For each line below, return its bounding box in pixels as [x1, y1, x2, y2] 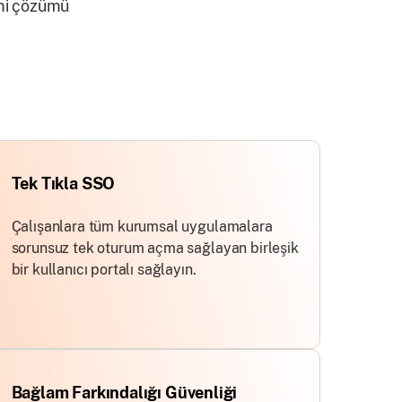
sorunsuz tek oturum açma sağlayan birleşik [11, 240, 299, 257]
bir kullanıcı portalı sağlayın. [11, 261, 197, 278]
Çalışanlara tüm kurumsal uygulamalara [11, 218, 273, 235]
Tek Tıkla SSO [11, 174, 116, 193]
